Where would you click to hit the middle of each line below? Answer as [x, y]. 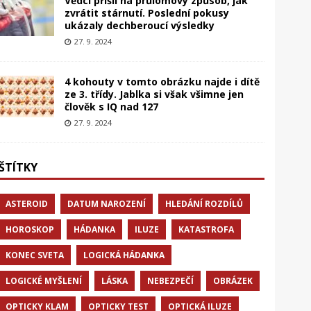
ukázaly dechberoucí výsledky [139, 25]
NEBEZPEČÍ [170, 281]
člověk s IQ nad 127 [111, 107]
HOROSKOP [30, 229]
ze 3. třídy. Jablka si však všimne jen [154, 94]
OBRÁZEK [233, 281]
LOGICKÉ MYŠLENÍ [43, 281]
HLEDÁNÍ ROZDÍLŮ [204, 204]
